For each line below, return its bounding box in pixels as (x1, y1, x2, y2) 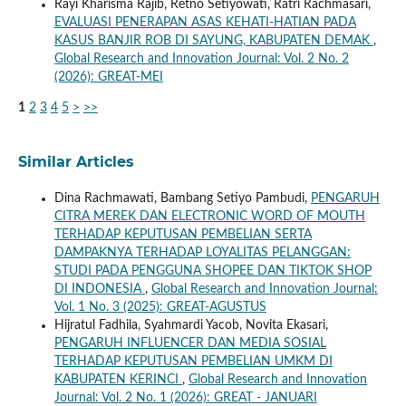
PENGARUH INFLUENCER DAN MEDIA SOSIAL (53, 336, 326, 350)
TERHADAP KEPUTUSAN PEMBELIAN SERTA (53, 227, 312, 241)
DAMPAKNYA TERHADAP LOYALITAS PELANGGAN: (53, 246, 351, 259)
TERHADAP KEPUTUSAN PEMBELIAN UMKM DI (53, 354, 333, 368)
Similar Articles (17, 152, 134, 170)
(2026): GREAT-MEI (53, 70, 163, 83)
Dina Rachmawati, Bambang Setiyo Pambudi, (53, 191, 311, 205)
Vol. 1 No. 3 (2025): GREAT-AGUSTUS (53, 300, 266, 314)
